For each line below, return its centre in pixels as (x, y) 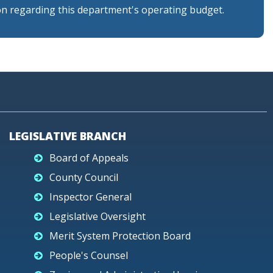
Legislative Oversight (97, 216)
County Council (84, 177)
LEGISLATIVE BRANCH (68, 136)
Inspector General (90, 197)
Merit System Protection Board (120, 236)
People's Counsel (89, 255)
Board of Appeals (89, 158)
